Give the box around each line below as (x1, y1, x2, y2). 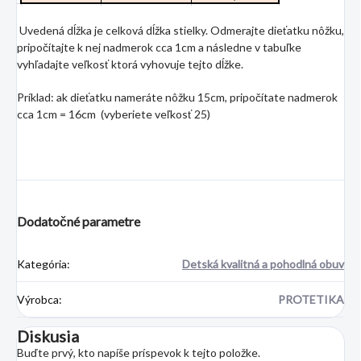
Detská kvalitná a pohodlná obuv (182, 257, 344, 272)
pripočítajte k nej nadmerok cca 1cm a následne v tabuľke (17, 40, 301, 55)
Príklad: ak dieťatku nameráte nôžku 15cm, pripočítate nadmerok (17, 90, 338, 105)
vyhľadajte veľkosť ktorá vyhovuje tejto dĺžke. (17, 57, 243, 72)
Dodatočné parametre (17, 214, 140, 230)
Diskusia (17, 326, 79, 346)
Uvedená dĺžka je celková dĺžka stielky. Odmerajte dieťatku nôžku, (17, 23, 344, 38)
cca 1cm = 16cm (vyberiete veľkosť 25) (17, 107, 210, 122)
